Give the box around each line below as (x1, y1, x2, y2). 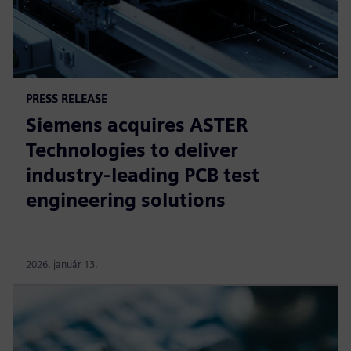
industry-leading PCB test (26, 163, 259, 186)
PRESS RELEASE (26, 91, 107, 105)
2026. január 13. (26, 258, 98, 270)
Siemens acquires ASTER (26, 113, 248, 136)
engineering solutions (26, 188, 226, 212)
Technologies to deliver (26, 138, 238, 161)
